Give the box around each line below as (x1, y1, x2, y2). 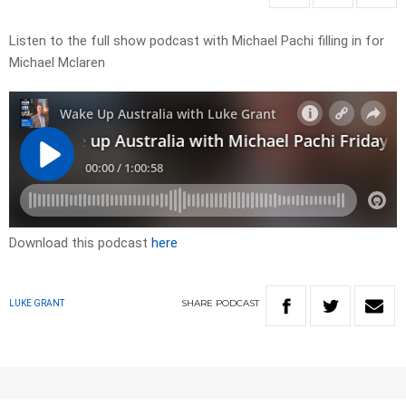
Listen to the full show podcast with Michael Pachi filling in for (9, 33, 384, 50)
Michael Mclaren (9, 54, 105, 72)
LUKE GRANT (9, 298, 64, 309)
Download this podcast (9, 235, 151, 252)
